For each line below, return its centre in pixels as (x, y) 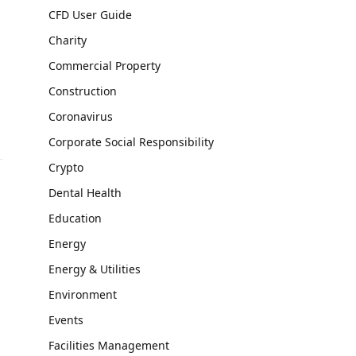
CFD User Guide (90, 15)
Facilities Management (109, 345)
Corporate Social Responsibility (131, 142)
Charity (68, 40)
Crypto (66, 167)
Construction (83, 91)
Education (75, 218)
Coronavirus (81, 116)
